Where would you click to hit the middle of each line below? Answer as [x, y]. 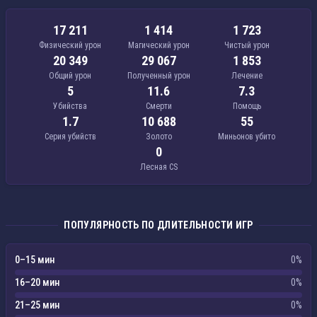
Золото [158, 137]
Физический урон [70, 45]
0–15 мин [35, 260]
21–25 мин [37, 305]
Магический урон [158, 45]
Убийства [70, 106]
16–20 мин [37, 282]
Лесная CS [158, 167]
